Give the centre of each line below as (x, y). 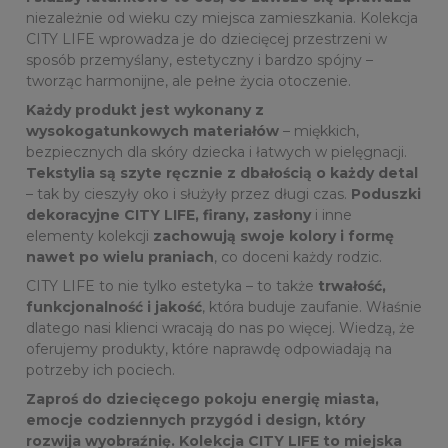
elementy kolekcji (89, 236)
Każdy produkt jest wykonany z (145, 110)
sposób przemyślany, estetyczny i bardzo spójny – (199, 60)
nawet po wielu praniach (120, 257)
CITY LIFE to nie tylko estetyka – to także (172, 286)
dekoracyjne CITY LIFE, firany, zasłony (168, 215)
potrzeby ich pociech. (100, 370)
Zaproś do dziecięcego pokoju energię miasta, (202, 399)
